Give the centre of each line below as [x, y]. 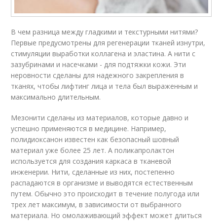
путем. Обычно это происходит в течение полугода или [106, 193]
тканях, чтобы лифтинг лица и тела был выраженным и [105, 86]
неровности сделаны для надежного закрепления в [98, 75]
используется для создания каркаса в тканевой [91, 161]
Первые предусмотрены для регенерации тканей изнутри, [108, 42]
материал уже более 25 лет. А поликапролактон [93, 150]
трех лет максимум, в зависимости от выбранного [96, 204]
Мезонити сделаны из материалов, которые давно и [100, 117]
